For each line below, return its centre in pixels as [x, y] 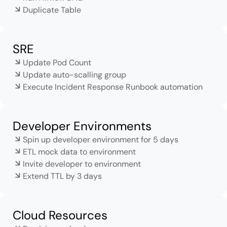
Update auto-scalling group [74, 74]
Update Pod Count [57, 62]
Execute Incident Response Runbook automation [113, 87]
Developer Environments [82, 126]
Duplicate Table [52, 10]
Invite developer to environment [82, 164]
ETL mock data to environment [79, 152]
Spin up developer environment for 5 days [101, 139]
